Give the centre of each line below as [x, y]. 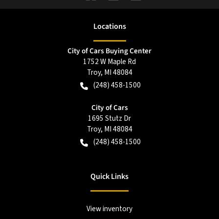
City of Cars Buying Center [109, 51]
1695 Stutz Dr [109, 119]
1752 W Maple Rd [109, 62]
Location [108, 27]
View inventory [109, 209]
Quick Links [109, 177]
